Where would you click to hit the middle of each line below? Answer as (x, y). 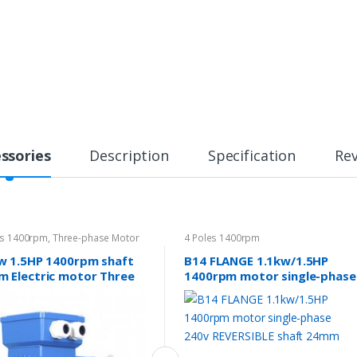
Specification (251, 155)
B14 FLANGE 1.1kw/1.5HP (257, 260)
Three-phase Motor (96, 237)
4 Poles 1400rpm (222, 237)
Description (129, 155)
